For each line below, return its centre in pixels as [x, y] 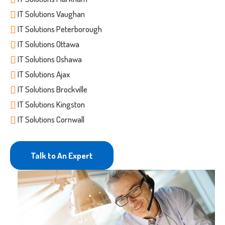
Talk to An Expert [62, 156]
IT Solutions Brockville [52, 89]
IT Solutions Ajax [44, 74]
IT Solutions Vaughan [51, 14]
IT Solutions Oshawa [50, 59]
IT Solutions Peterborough [60, 29]
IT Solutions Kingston [51, 104]
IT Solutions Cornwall [51, 120]
